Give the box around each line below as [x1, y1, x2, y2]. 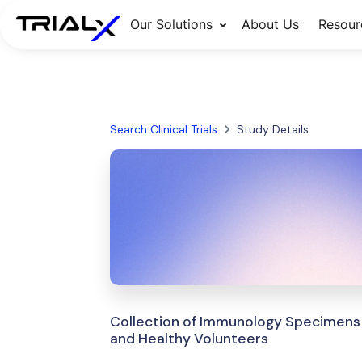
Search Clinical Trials [109, 122, 217, 137]
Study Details [236, 122, 309, 137]
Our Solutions [129, 16, 213, 32]
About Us [241, 16, 299, 32]
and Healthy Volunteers [109, 330, 268, 347]
